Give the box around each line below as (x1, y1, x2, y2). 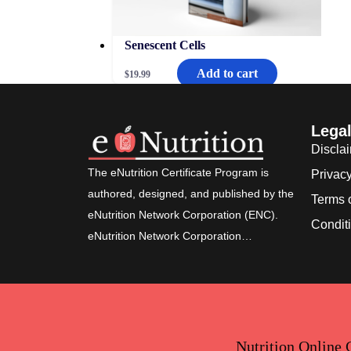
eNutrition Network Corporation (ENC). (88, 208, 278, 222)
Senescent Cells (125, 38, 205, 52)
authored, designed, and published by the (88, 187, 294, 201)
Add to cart (197, 67, 258, 80)
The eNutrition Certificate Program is (88, 166, 269, 179)
